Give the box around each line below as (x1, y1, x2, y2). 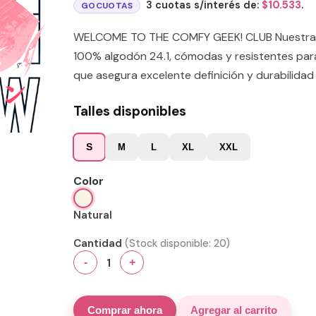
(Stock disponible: (125, 237, 214, 250)
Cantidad (73, 236, 122, 251)
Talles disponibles (73, 102, 186, 121)
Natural (73, 208, 112, 223)
